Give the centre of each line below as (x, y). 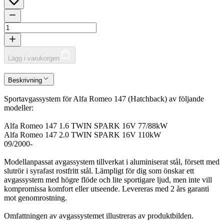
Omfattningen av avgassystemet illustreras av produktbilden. (99, 216)
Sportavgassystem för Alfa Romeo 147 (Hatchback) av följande (104, 99)
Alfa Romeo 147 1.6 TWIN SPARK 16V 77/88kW (86, 126)
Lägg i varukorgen (34, 58)
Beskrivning (25, 80)
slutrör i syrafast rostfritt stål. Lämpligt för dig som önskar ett (99, 171)
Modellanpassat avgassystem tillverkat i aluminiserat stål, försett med (112, 162)
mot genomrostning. (35, 198)
